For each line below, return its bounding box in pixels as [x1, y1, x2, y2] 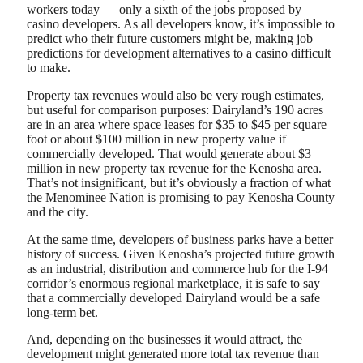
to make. [27, 61, 70, 75]
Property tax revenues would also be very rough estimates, [27, 88, 324, 102]
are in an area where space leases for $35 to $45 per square [27, 117, 327, 131]
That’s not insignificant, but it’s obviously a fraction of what [27, 175, 331, 190]
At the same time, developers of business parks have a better [27, 232, 333, 246]
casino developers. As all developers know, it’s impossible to [27, 17, 335, 32]
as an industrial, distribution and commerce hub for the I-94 [27, 261, 328, 275]
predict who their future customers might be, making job [27, 32, 313, 46]
